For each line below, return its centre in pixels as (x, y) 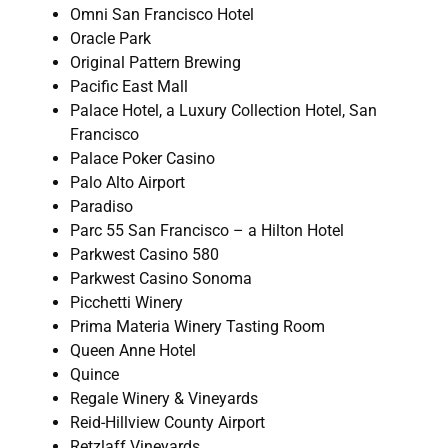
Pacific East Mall (129, 87)
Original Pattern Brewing (155, 63)
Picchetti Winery (126, 303)
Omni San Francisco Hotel (162, 15)
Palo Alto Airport (127, 183)
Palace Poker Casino (142, 159)
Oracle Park (110, 39)
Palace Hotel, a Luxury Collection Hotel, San (223, 111)
